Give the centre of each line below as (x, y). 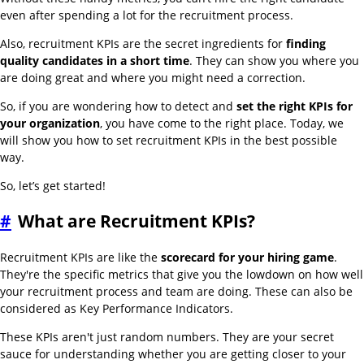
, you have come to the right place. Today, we (222, 123)
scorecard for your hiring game (247, 257)
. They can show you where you (274, 60)
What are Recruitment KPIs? (136, 221)
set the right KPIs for (295, 106)
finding (306, 43)
